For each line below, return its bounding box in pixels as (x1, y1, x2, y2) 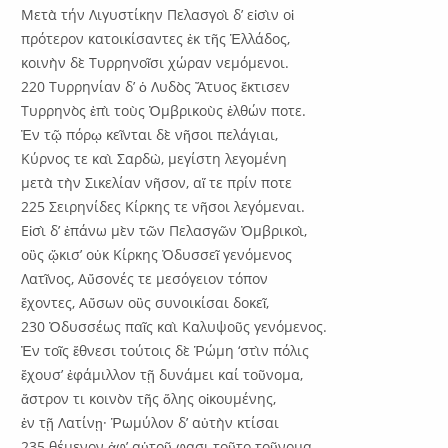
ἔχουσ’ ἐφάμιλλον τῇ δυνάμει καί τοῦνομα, (21, 364, 304, 384)
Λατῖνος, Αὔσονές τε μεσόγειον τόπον (21, 268, 269, 288)
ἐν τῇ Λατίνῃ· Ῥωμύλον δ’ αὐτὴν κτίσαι (21, 412, 280, 432)
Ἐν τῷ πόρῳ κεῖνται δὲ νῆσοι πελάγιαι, (21, 124, 279, 144)
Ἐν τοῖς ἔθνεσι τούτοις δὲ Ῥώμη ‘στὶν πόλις (21, 340, 310, 360)
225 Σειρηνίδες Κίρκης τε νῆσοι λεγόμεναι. (21, 196, 306, 216)
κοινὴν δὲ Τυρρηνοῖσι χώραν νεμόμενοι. (21, 52, 290, 72)
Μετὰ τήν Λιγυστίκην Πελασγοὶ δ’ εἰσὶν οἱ (21, 4, 295, 24)
